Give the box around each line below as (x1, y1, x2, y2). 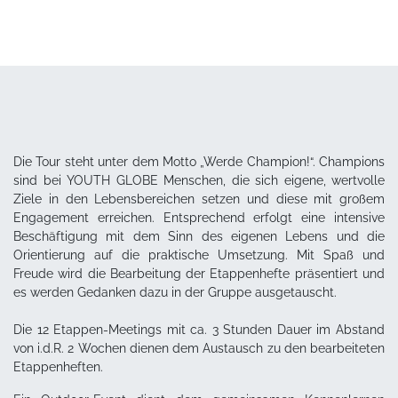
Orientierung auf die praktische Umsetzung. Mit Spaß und (13, 247, 385, 262)
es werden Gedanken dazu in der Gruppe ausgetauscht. (13, 284, 337, 299)
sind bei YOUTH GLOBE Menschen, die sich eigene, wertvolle (13, 172, 385, 187)
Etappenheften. (13, 359, 103, 374)
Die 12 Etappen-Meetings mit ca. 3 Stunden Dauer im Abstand (13, 322, 385, 337)
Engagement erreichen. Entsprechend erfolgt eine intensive (13, 210, 385, 225)
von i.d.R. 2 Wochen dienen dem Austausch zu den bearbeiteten (13, 340, 385, 355)
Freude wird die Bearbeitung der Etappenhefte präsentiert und (13, 266, 385, 281)
